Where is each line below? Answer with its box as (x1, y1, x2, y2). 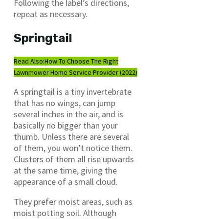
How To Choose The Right (44, 57, 118, 66)
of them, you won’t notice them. (14, 142, 132, 154)
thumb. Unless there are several (14, 131, 129, 143)
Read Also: (14, 57, 44, 66)
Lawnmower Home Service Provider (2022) (14, 68, 137, 77)
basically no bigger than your (14, 120, 118, 131)
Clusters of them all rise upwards (14, 153, 134, 165)
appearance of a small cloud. (14, 176, 118, 188)
